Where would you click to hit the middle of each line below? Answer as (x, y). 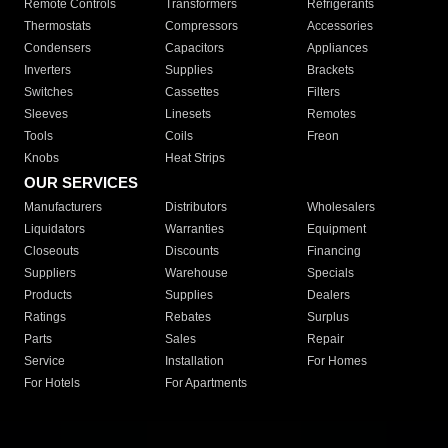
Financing (333, 251)
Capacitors (195, 48)
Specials (330, 273)
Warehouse (197, 273)
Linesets (188, 114)
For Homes (336, 361)
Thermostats (57, 26)
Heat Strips (195, 158)
